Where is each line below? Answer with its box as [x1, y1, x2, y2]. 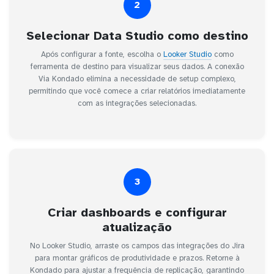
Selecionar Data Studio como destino [26, 28, 248, 43]
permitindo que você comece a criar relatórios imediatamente [29, 86, 245, 96]
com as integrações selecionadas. [78, 98, 196, 108]
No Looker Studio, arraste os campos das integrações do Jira [29, 240, 245, 251]
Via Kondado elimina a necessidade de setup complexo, [38, 73, 236, 84]
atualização [102, 219, 172, 235]
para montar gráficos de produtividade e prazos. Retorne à [34, 253, 240, 263]
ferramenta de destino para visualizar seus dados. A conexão [30, 61, 244, 72]
